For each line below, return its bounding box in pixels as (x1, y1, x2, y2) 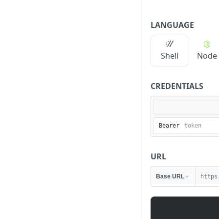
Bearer (159, 122, 179, 129)
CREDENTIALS (151, 80, 203, 91)
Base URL (156, 173, 184, 180)
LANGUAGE (151, 19, 194, 30)
